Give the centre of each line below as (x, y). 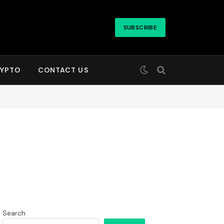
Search (14, 213)
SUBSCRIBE (140, 27)
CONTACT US (63, 70)
